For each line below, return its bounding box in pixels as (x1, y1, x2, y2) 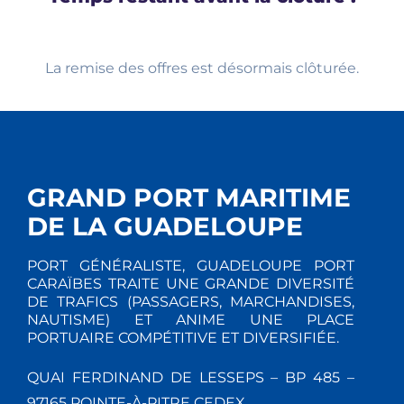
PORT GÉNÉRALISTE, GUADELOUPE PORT (27, 257, 354, 275)
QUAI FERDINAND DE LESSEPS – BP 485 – (27, 369, 354, 387)
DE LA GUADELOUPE (27, 211, 303, 243)
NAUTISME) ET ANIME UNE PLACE (27, 311, 354, 329)
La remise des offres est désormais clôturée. (44, 60, 359, 78)
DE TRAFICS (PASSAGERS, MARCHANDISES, (27, 293, 354, 311)
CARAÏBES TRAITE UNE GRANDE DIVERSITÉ (27, 275, 354, 293)
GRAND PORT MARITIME (27, 182, 351, 214)
